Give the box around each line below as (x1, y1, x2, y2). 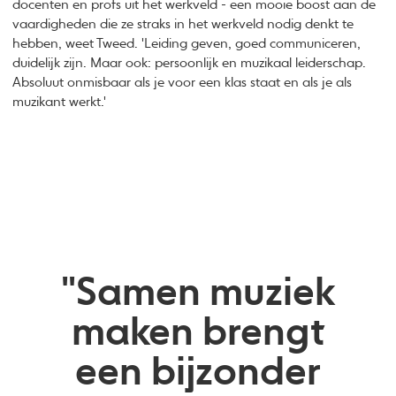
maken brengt (72, 313, 324, 354)
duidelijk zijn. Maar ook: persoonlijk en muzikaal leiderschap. (12, 57, 367, 71)
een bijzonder (75, 353, 321, 393)
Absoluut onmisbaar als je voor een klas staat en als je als (12, 76, 353, 90)
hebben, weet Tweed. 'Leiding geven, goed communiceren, (12, 37, 362, 51)
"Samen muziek (61, 273, 335, 314)
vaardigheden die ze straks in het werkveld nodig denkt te (12, 18, 354, 32)
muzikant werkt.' (12, 95, 107, 110)
